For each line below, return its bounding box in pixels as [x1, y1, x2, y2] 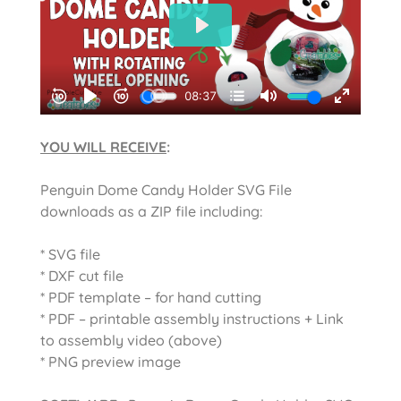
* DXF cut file [40, 267, 124, 286]
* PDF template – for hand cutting [40, 288, 261, 307]
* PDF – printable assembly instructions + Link [40, 310, 344, 328]
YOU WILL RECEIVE [40, 138, 166, 157]
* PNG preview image [40, 353, 181, 371]
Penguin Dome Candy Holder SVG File [40, 181, 292, 200]
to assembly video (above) [40, 331, 222, 350]
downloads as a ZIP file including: [40, 202, 262, 221]
